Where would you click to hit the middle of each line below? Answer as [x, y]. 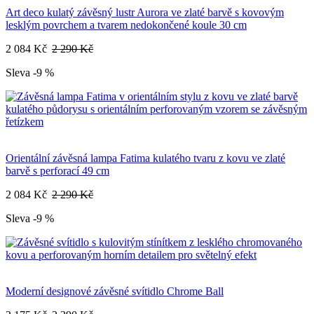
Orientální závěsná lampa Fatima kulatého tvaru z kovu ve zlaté [145, 158]
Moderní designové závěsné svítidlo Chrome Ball [115, 292]
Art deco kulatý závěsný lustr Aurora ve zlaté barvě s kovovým [145, 13]
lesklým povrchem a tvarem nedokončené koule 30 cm [126, 25]
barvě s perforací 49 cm [57, 171]
